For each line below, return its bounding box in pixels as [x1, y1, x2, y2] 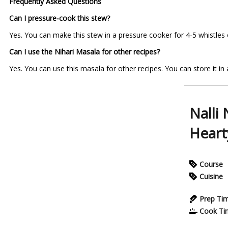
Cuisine [199, 172, 223, 181]
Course [199, 159, 223, 169]
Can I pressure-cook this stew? [9, 13, 110, 23]
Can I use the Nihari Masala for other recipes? [9, 47, 160, 56]
